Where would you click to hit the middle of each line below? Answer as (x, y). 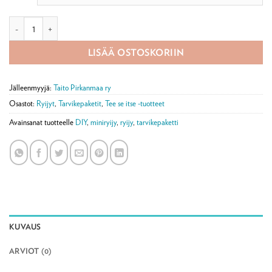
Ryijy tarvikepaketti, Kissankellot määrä (79, 23)
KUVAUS (25, 226)
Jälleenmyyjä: (31, 88)
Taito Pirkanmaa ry (82, 88)
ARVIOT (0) (31, 251)
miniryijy (104, 123)
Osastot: (23, 104)
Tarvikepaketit (80, 104)
